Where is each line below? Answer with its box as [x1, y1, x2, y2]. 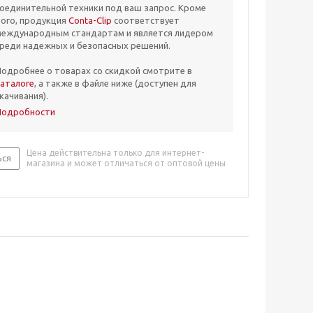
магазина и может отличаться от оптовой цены [27, 159, 226, 168]
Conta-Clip [68, 15, 112, 26]
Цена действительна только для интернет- [27, 148, 204, 158]
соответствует [112, 15, 180, 26]
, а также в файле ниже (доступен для [34, 78, 196, 89]
